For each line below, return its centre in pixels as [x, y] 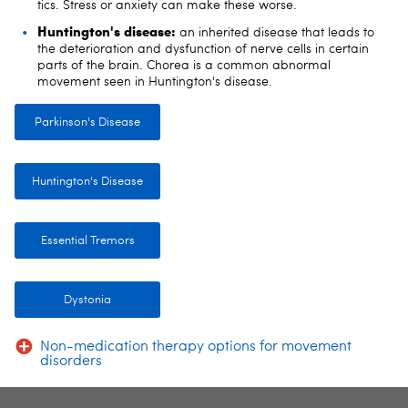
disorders [71, 361]
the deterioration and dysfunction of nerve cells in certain [203, 49]
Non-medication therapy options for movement [196, 347]
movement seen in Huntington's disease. [155, 82]
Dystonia [87, 300]
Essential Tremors [87, 240]
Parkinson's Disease [87, 122]
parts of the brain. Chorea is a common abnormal [184, 65]
